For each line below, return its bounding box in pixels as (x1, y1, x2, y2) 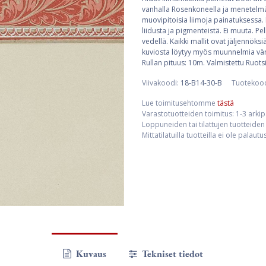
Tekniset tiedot (140, 247, 204, 260)
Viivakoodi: (142, 78, 180, 88)
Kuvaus (73, 247, 106, 260)
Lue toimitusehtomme (142, 98, 217, 108)
